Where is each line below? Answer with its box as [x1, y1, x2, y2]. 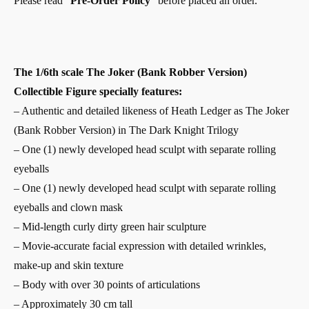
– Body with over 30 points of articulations [14, 279, 200, 291]
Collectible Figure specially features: [14, 86, 182, 98]
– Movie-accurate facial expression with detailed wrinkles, [14, 240, 266, 252]
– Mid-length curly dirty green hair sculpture [14, 221, 206, 233]
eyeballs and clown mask [14, 201, 123, 214]
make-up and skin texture [14, 259, 123, 272]
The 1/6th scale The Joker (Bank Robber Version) [14, 66, 247, 79]
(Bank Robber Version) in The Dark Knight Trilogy [14, 124, 239, 137]
